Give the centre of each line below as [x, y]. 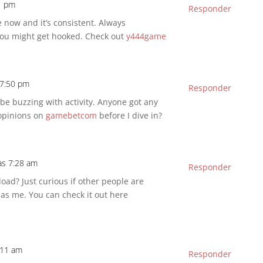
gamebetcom [71, 116]
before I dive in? [129, 116]
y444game [146, 36]
